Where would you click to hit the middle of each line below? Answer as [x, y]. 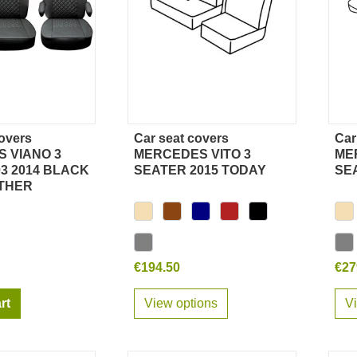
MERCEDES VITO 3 [192, 155]
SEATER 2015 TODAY [200, 171]
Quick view [218, 147]
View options [181, 304]
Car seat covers [181, 139]
